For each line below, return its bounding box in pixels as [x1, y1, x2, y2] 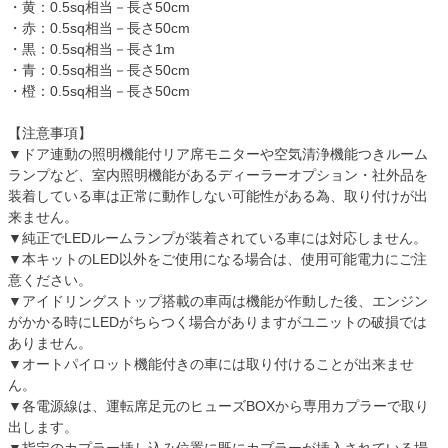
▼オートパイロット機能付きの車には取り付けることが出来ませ [8, 356, 414, 373]
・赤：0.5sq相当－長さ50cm [8, 20, 190, 37]
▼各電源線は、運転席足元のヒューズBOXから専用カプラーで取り [8, 398, 429, 415]
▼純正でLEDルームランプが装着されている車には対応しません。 [8, 230, 427, 247]
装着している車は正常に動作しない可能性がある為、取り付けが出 [8, 188, 428, 205]
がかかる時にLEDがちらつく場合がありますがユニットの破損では [8, 314, 427, 331]
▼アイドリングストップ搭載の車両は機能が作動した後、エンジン [8, 293, 428, 310]
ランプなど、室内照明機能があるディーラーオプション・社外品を [8, 167, 428, 184]
